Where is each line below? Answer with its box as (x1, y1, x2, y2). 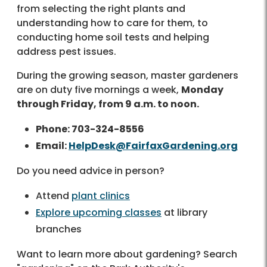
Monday (181, 83, 223, 97)
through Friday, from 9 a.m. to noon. (17, 97, 199, 111)
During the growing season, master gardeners (17, 69, 238, 83)
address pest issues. (17, 45, 116, 59)
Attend (36, 189, 72, 203)
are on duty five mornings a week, (17, 83, 181, 97)
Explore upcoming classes (36, 206, 162, 220)
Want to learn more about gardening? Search (17, 247, 237, 262)
